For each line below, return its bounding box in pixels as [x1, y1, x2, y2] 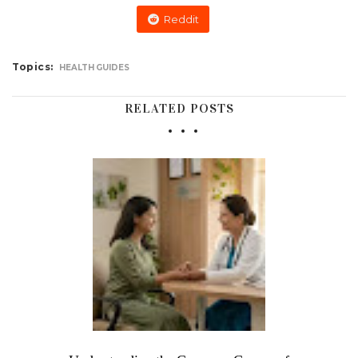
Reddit [164, 13, 199, 26]
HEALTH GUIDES [59, 62, 129, 73]
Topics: [12, 61, 54, 73]
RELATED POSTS [124, 101, 234, 116]
